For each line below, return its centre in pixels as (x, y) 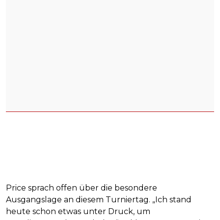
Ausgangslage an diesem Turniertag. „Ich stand (99, 200)
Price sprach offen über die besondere (82, 188)
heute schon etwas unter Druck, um (78, 212)
